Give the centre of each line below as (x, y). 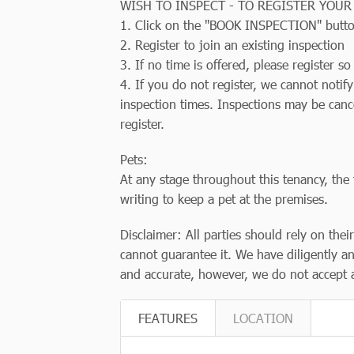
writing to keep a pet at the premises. (224, 198)
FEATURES (168, 318)
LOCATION (263, 318)
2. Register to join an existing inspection (232, 44)
